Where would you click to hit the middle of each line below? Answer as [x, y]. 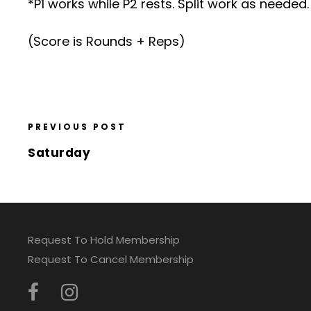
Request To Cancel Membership [111, 259]
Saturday [59, 153]
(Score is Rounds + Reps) [107, 41]
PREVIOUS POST [77, 127]
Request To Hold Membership [104, 240]
